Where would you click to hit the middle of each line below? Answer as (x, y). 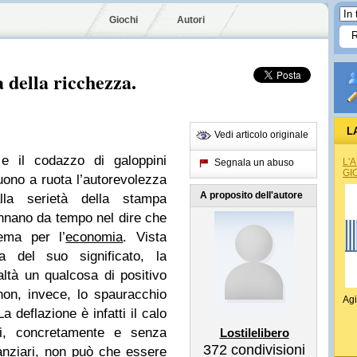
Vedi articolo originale (261, 135)
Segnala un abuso (254, 163)
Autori (191, 20)
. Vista (145, 237)
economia (94, 237)
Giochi (124, 20)
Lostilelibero (254, 333)
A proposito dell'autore (251, 195)
